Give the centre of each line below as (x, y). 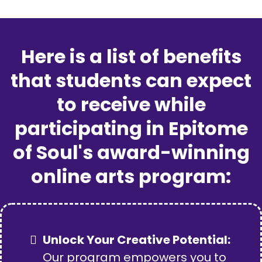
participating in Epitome (131, 129)
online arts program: (131, 177)
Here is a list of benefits (131, 57)
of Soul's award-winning (131, 153)
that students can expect (131, 81)
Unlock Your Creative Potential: (137, 240)
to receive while (131, 105)
